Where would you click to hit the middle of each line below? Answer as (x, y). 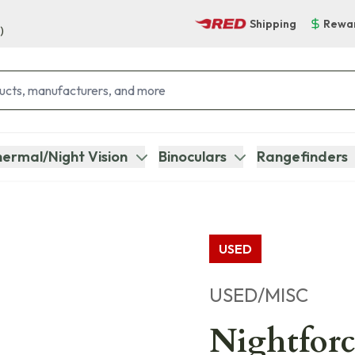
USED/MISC (259, 295)
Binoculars (192, 157)
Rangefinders (302, 157)
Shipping (273, 23)
